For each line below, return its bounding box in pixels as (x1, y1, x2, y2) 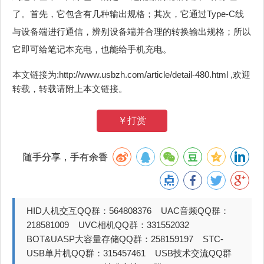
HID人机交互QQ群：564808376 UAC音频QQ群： (27, 206, 229, 216)
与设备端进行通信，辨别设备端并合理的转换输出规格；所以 (12, 27, 251, 37)
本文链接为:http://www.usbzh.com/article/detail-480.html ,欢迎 (12, 70, 250, 80)
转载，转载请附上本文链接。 (12, 84, 127, 94)
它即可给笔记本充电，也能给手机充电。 (12, 44, 171, 55)
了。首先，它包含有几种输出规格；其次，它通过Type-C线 (12, 9, 244, 19)
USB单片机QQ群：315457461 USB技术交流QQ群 (27, 248, 232, 259)
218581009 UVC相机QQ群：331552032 (27, 220, 196, 230)
